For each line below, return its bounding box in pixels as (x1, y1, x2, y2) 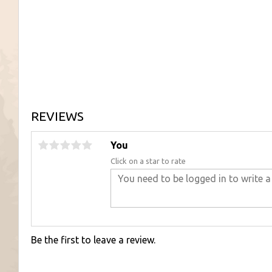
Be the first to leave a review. (31, 234, 155, 246)
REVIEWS (31, 109, 84, 124)
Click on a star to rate (110, 157, 186, 166)
